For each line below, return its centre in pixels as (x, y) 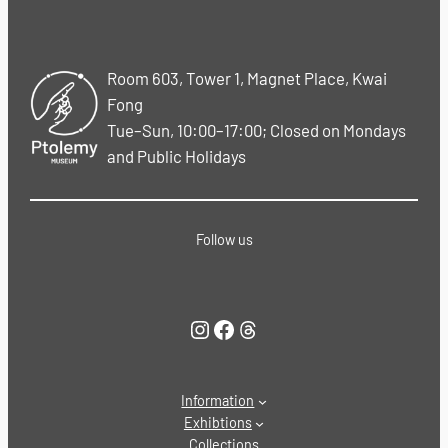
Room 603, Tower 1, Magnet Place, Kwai (247, 78)
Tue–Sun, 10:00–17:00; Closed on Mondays (257, 130)
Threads (241, 328)
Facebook (217, 328)
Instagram (197, 328)
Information (218, 401)
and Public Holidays (177, 156)
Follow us (224, 240)
